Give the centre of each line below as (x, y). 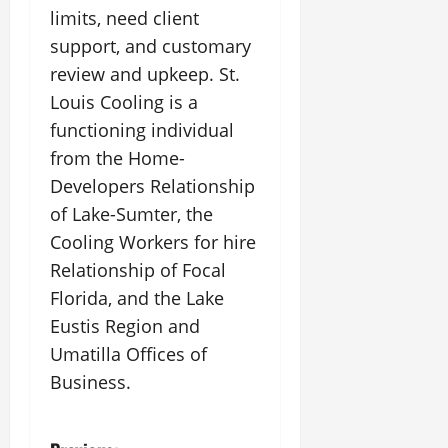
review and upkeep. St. (145, 74)
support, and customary (150, 46)
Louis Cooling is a (124, 102)
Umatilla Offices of (128, 354)
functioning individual (142, 130)
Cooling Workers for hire (153, 242)
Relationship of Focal (138, 270)
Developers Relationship (152, 186)
